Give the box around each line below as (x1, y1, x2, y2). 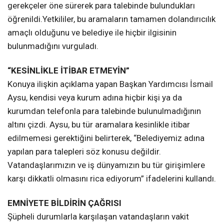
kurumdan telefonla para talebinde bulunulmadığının (7, 105, 201, 116)
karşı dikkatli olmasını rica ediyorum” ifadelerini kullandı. (7, 173, 216, 183)
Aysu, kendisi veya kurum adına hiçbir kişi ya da (7, 92, 182, 102)
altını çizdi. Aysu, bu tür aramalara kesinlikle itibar (7, 119, 190, 129)
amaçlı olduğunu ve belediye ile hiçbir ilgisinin (7, 27, 176, 37)
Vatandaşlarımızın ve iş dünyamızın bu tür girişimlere (7, 159, 205, 170)
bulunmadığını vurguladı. (7, 40, 98, 51)
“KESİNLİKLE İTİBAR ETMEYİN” (7, 65, 129, 75)
